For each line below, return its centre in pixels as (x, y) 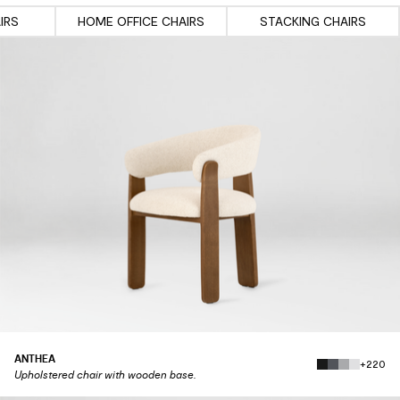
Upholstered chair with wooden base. (105, 375)
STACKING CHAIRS (312, 21)
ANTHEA (35, 358)
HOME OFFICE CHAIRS (141, 21)
